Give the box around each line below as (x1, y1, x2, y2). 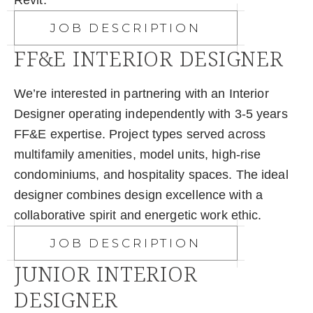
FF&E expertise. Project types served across (14, 127, 266, 142)
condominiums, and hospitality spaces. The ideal (14, 168, 289, 182)
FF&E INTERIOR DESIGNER (14, 44, 284, 73)
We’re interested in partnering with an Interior (14, 87, 269, 101)
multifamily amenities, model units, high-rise (14, 147, 261, 162)
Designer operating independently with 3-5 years (14, 107, 288, 122)
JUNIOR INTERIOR (14, 259, 198, 289)
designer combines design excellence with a (14, 188, 263, 203)
